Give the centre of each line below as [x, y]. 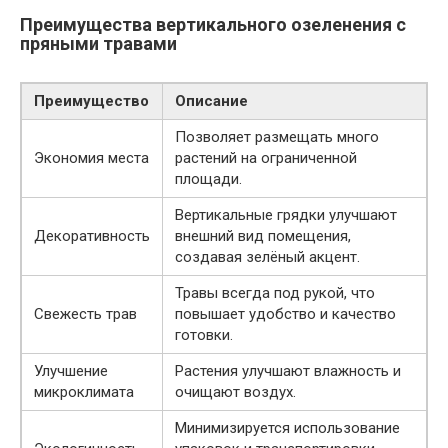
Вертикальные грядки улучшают [286, 215]
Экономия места [91, 158]
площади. [208, 179]
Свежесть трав [85, 314]
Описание [211, 101]
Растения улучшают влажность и [288, 371]
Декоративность [92, 236]
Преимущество [91, 101]
